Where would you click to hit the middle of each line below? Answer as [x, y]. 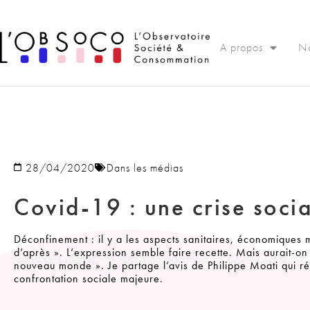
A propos [241, 47]
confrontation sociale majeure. [89, 278]
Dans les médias [145, 167]
